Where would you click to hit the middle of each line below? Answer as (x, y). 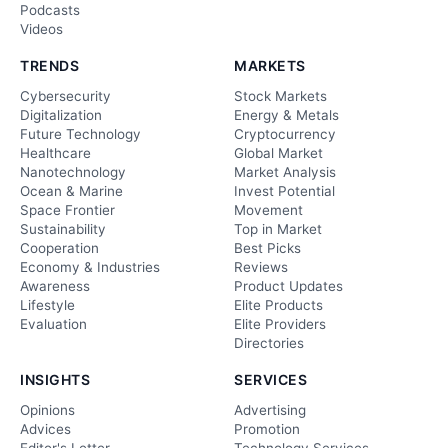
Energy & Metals (286, 114)
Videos (41, 28)
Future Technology (80, 133)
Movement (268, 209)
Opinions (47, 409)
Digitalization (61, 114)
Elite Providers (280, 323)
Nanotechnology (73, 171)
